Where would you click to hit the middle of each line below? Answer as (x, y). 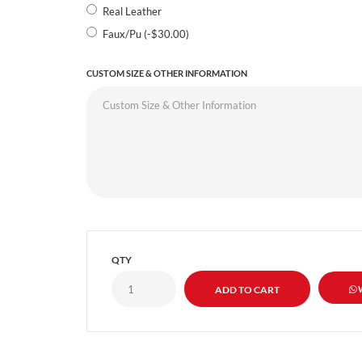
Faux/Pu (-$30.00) (145, 34)
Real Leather (132, 11)
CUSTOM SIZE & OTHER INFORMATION (166, 73)
